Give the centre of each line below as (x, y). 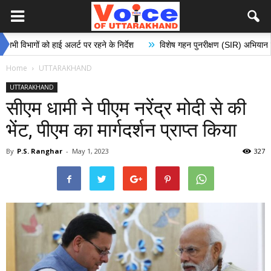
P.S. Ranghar (40, 151)
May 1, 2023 (90, 151)
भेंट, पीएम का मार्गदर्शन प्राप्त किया (121, 130)
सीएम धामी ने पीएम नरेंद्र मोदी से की (126, 108)
